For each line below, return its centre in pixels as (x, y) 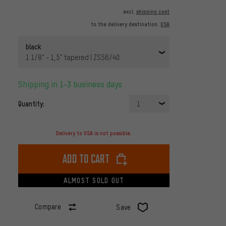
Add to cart (86, 159)
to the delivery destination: (126, 24)
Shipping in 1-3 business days (72, 84)
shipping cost (153, 12)
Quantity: (31, 104)
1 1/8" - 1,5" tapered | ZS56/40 (73, 58)
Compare (48, 207)
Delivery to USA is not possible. (94, 133)
